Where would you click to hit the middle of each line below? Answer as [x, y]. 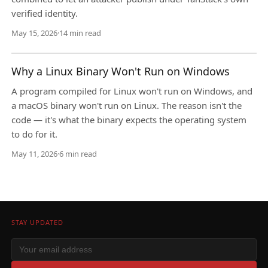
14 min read [80, 33]
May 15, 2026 [34, 33]
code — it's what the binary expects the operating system [129, 120]
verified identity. [44, 13]
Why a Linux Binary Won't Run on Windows [120, 71]
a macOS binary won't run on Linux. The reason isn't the [126, 106]
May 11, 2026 [34, 154]
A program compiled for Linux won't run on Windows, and [132, 91]
